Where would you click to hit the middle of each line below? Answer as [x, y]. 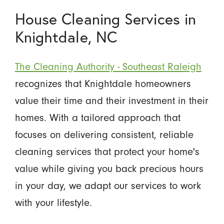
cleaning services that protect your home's [107, 151]
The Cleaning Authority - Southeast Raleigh [108, 66]
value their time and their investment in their [111, 100]
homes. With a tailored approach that [97, 117]
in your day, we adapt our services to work [108, 185]
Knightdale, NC [66, 36]
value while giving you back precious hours [109, 168]
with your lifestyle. [53, 202]
